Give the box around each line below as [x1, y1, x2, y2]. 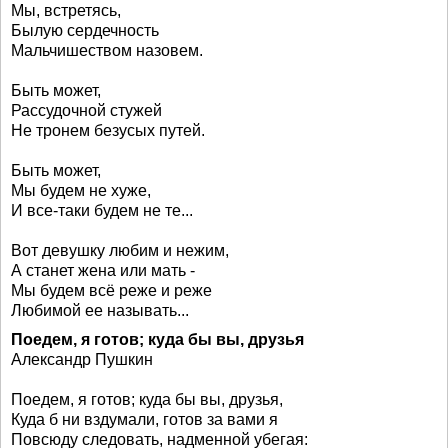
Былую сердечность [11, 22, 159, 39]
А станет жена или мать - [11, 262, 195, 279]
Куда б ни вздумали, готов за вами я [11, 411, 278, 428]
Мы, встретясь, [11, 2, 121, 19]
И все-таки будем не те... [11, 202, 193, 219]
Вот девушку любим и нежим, [11, 242, 229, 259]
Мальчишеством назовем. [11, 42, 203, 59]
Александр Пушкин [11, 351, 153, 368]
